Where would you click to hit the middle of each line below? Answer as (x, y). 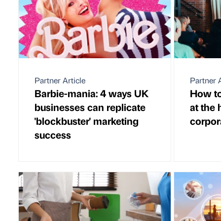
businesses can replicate (90, 107)
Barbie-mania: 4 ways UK (92, 93)
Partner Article (60, 80)
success (53, 135)
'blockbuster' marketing (87, 121)
